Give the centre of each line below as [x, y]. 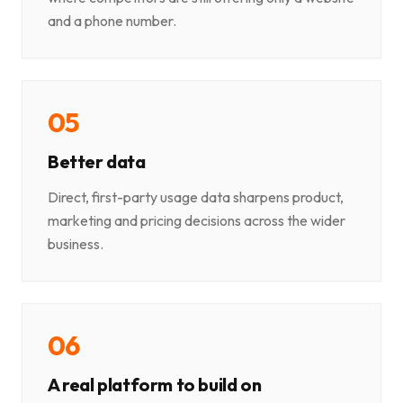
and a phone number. [112, 21]
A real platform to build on [155, 385]
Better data [97, 162]
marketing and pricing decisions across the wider [197, 221]
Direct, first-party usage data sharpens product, [196, 197]
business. [76, 244]
